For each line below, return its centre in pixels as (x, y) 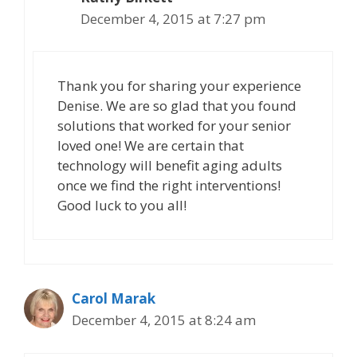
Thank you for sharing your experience (179, 86)
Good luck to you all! (122, 205)
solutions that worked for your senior (174, 126)
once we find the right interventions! (169, 185)
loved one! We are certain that (151, 145)
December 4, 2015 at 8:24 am (164, 320)
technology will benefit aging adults (170, 165)
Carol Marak (114, 298)
